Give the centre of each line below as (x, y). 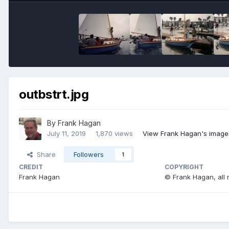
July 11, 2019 (66, 134)
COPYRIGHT (184, 167)
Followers (89, 155)
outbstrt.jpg (54, 94)
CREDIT (31, 167)
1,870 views (114, 134)
